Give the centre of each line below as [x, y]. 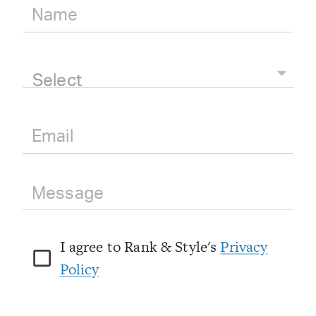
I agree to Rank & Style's [138, 247]
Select [57, 81]
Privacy [244, 247]
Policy [79, 269]
